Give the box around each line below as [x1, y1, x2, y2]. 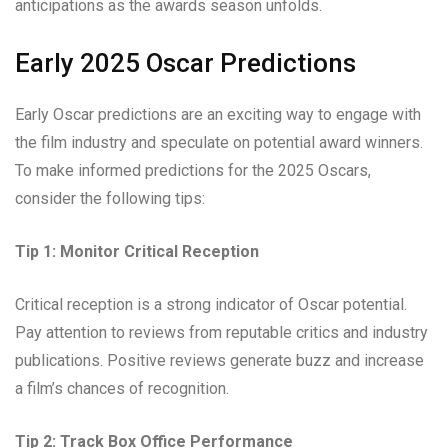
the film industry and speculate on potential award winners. [15, 133, 423, 153]
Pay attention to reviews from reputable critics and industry [15, 323, 428, 343]
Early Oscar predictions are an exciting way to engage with [15, 105, 421, 125]
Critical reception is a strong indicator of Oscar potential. [15, 295, 407, 315]
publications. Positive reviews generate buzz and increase [15, 351, 424, 371]
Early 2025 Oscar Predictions [15, 48, 356, 79]
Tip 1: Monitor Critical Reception [15, 242, 259, 262]
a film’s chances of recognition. [15, 379, 229, 399]
